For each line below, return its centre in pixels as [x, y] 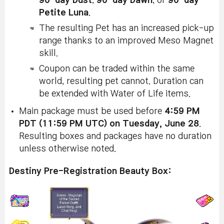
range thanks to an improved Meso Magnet [126, 40]
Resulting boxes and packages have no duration [115, 136]
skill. [48, 53]
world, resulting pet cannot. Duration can [121, 81]
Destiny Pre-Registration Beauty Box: [90, 171]
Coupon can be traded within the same [117, 68]
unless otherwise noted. [67, 148]
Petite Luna [64, 12]
